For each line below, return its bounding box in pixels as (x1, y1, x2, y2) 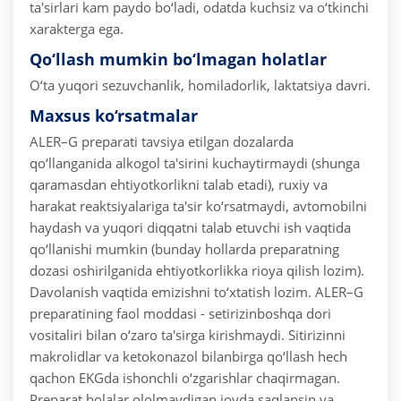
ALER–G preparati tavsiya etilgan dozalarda (30, 132, 294, 151)
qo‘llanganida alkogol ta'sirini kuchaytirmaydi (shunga (30, 154, 360, 173)
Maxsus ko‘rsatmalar (30, 105, 198, 127)
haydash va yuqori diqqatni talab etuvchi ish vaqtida (30, 218, 351, 237)
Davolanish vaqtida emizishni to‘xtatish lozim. (30, 283, 311, 302)
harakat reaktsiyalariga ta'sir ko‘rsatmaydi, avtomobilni (30, 197, 367, 216)
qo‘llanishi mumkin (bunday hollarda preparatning (30, 240, 339, 259)
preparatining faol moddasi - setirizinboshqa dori (30, 304, 331, 323)
